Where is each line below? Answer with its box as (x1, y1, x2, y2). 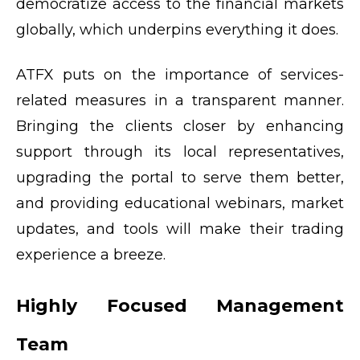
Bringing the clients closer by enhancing (16, 117, 344, 135)
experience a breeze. (16, 245, 174, 264)
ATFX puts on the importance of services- (16, 65, 344, 84)
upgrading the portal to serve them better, (16, 168, 344, 186)
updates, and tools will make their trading (16, 219, 344, 238)
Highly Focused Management (16, 294, 344, 317)
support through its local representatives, (16, 142, 344, 161)
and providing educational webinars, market (16, 194, 344, 212)
